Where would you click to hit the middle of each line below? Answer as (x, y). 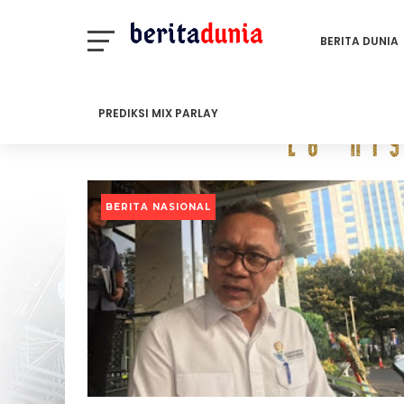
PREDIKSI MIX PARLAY (158, 113)
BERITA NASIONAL (158, 207)
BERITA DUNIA (359, 41)
